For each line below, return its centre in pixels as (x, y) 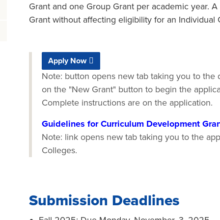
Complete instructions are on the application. (127, 103)
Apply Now (67, 61)
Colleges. (59, 150)
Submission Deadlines (104, 201)
